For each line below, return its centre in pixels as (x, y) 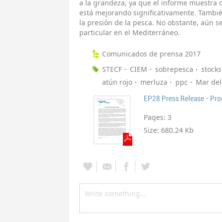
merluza (154, 82)
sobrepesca (174, 69)
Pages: (156, 117)
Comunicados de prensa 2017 (151, 54)
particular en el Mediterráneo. (130, 33)
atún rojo (117, 82)
